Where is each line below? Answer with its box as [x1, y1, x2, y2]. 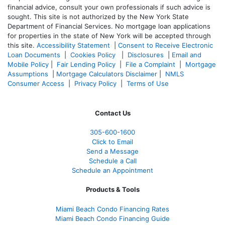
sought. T [8, 12, 38, 21]
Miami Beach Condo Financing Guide [55, 214, 170, 222]
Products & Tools [85, 185, 140, 193]
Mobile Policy [8, 60, 49, 68]
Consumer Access [8, 79, 64, 87]
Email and [172, 50, 201, 59]
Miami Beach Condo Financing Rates [56, 204, 169, 213]
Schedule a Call [88, 156, 137, 165]
